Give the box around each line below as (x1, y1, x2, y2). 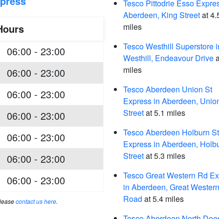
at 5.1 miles (144, 107, 185, 118)
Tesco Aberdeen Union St (123, 84, 212, 95)
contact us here (15, 197, 56, 205)
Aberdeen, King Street (123, 9, 200, 21)
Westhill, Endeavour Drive (123, 52, 214, 64)
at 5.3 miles (144, 150, 185, 161)
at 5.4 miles (142, 193, 184, 204)
